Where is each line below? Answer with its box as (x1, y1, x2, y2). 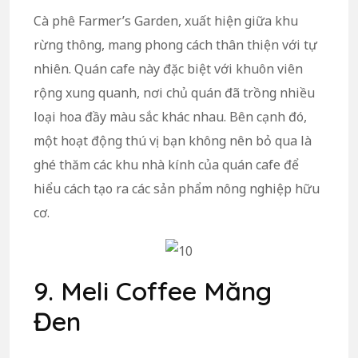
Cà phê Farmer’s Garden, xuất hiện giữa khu (34, 12, 298, 30)
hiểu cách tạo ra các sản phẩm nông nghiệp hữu (34, 180, 320, 198)
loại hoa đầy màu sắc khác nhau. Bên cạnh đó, (34, 108, 307, 126)
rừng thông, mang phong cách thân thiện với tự (34, 36, 317, 54)
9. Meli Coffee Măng (34, 275, 272, 308)
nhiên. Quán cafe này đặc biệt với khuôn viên (34, 60, 303, 78)
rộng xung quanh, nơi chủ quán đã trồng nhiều (34, 84, 315, 102)
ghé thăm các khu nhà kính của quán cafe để (34, 156, 299, 174)
